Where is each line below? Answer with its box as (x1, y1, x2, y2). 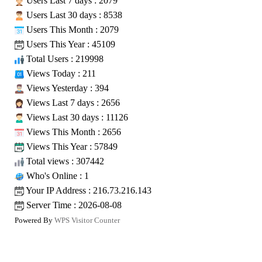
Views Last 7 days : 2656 (24, 97, 120, 108)
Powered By (15, 216, 54, 225)
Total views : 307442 (24, 156, 104, 166)
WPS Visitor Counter (54, 216, 120, 225)
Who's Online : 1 (24, 170, 89, 181)
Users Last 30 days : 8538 (24, 9, 122, 20)
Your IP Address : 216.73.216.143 (24, 185, 151, 195)
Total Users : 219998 (24, 53, 104, 64)
